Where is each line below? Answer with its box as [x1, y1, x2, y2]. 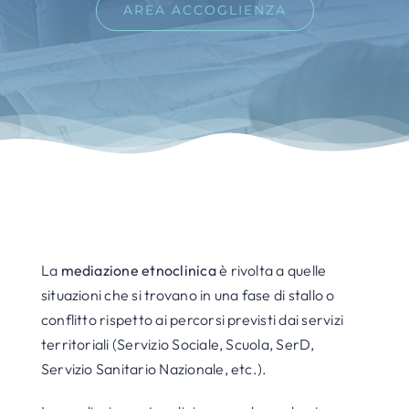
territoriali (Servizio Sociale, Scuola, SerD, [40, 335, 315, 353]
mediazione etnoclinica [60, 261, 216, 279]
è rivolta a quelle [215, 261, 327, 279]
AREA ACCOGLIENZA [122, 2, 287, 18]
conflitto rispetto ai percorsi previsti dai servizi [40, 310, 344, 329]
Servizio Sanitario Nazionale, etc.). [40, 360, 267, 378]
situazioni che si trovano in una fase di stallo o [40, 286, 335, 304]
